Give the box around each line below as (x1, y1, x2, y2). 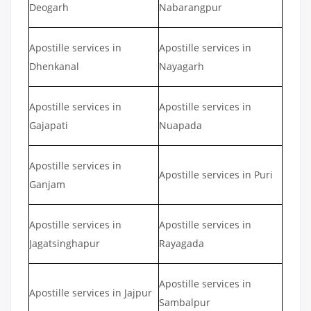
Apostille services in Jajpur (29, 285, 152, 299)
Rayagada (159, 236, 204, 250)
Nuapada (159, 118, 202, 132)
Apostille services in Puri (159, 167, 273, 181)
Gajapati (29, 118, 68, 132)
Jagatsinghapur (29, 236, 100, 250)
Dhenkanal (29, 59, 79, 73)
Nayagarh (159, 59, 204, 73)
